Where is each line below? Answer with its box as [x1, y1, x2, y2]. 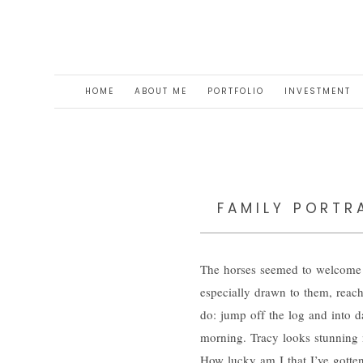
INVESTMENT [284, 84, 351, 97]
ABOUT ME [134, 84, 187, 97]
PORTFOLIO [207, 84, 264, 97]
